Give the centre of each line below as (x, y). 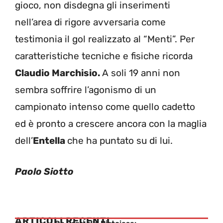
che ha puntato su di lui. (120, 140)
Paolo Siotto (44, 172)
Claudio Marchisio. (58, 73)
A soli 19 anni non (141, 73)
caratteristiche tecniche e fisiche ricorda (104, 56)
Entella (50, 140)
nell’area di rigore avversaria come (90, 22)
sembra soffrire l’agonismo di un (86, 90)
